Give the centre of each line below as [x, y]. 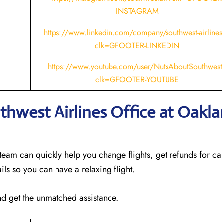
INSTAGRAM [137, 11]
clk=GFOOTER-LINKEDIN [137, 45]
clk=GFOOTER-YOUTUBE [137, 79]
